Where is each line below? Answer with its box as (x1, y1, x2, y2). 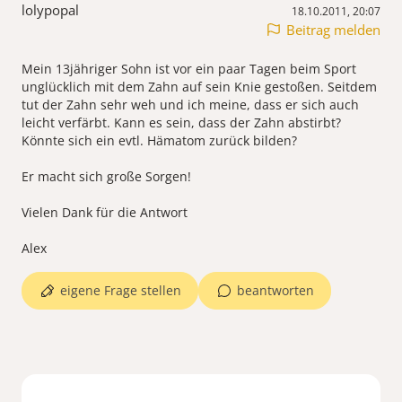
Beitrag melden (286, 21, 380, 39)
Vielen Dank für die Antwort (22, 204, 188, 222)
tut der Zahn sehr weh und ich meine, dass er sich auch (22, 96, 359, 114)
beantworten (237, 282, 314, 300)
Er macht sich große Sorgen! (22, 168, 191, 186)
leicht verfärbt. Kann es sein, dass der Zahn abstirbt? (22, 114, 341, 132)
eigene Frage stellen (60, 282, 181, 300)
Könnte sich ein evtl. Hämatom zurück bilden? (22, 132, 297, 150)
